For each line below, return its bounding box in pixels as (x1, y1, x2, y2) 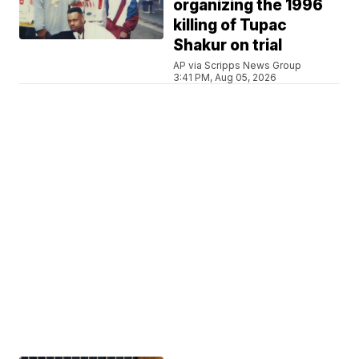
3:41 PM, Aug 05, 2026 (173, 71, 277, 83)
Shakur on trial (173, 35, 283, 54)
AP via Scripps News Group (173, 58, 302, 71)
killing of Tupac (173, 15, 288, 34)
